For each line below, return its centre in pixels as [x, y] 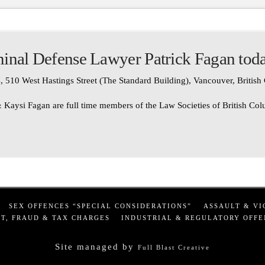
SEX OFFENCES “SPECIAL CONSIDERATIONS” [101, 206]
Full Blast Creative [174, 247]
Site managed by [96, 246]
